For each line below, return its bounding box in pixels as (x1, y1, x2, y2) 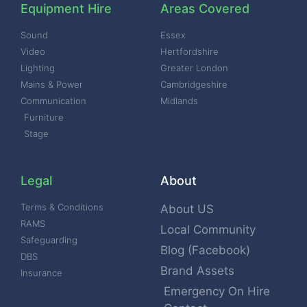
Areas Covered (160, 1, 249, 16)
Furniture (24, 112, 64, 123)
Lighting (21, 62, 55, 74)
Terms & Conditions (21, 201, 103, 213)
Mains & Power (21, 79, 83, 90)
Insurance (21, 267, 62, 279)
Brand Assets (160, 264, 234, 278)
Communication (21, 95, 86, 107)
